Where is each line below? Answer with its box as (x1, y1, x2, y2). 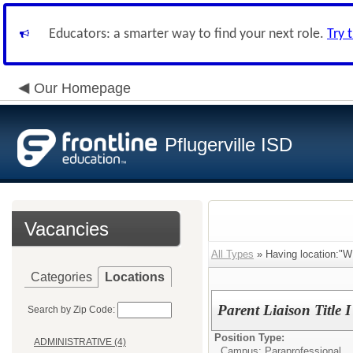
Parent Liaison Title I (217, 302, 351, 318)
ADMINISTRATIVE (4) (34, 336, 126, 348)
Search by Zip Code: (28, 304, 115, 315)
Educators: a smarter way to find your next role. (49, 27, 327, 42)
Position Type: (214, 332, 284, 344)
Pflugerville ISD (165, 134, 292, 155)
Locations (105, 270, 165, 284)
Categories (31, 270, 92, 284)
